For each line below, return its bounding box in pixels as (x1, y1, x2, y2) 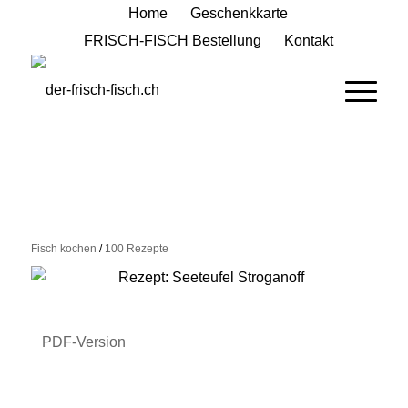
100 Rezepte (104, 242, 168, 256)
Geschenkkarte (189, 5, 288, 21)
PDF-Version (41, 333, 126, 350)
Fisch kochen (30, 242, 97, 256)
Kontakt (283, 33, 333, 48)
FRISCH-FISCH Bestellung (83, 33, 261, 48)
